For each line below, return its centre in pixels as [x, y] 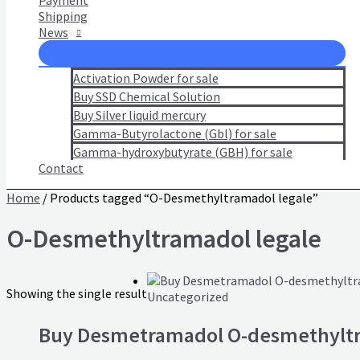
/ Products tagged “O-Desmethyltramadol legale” [179, 198]
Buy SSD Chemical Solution [147, 96]
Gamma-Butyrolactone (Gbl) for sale [175, 133]
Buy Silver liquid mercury [139, 115]
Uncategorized [188, 296]
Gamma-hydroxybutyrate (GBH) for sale [183, 152]
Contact [61, 168]
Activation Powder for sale [146, 78]
